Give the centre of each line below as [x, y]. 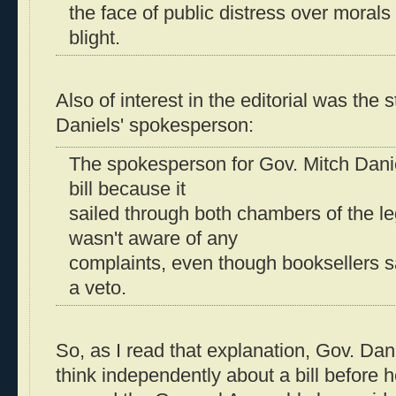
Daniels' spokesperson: [155, 126]
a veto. [98, 288]
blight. [95, 38]
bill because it [127, 189]
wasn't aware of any [153, 238]
